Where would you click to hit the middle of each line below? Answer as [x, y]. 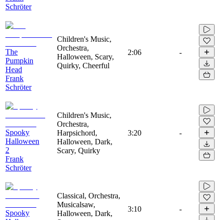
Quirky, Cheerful [83, 65]
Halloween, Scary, [85, 56]
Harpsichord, [77, 133]
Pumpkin [19, 60]
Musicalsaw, [76, 204]
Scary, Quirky [79, 150]
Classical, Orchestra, [89, 195]
